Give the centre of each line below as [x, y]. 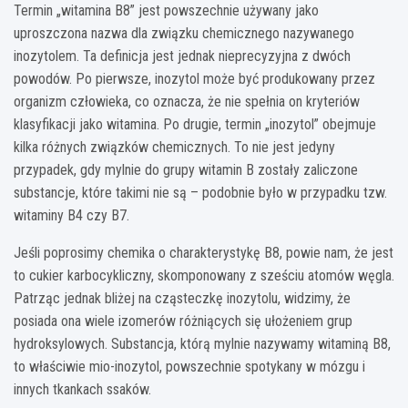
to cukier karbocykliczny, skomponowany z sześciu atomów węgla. [204, 275]
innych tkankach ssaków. [82, 389]
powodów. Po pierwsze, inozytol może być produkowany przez [194, 78]
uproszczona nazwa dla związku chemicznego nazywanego [184, 33]
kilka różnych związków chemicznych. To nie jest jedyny [174, 147]
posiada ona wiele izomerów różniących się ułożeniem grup [183, 321]
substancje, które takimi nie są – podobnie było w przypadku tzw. [200, 192]
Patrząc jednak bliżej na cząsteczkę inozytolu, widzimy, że [182, 298]
